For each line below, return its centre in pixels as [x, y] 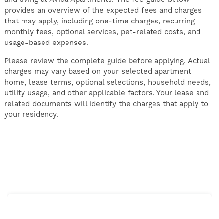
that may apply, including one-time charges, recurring [99, 21]
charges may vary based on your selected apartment [98, 72]
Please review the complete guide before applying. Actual [107, 61]
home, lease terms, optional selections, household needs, [107, 82]
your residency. [31, 115]
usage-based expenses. [46, 43]
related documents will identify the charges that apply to [106, 104]
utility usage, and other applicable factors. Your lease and [106, 93]
